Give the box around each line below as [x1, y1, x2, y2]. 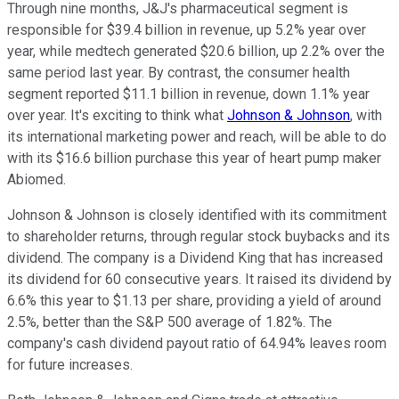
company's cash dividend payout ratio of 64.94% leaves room [7, 334, 387, 352]
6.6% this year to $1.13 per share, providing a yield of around [7, 291, 381, 309]
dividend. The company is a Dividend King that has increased [7, 248, 383, 266]
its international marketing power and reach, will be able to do [7, 127, 387, 145]
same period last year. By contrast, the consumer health [7, 63, 350, 81]
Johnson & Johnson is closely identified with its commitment [7, 206, 387, 224]
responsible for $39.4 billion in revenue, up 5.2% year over [7, 20, 366, 38]
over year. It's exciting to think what [7, 106, 227, 124]
